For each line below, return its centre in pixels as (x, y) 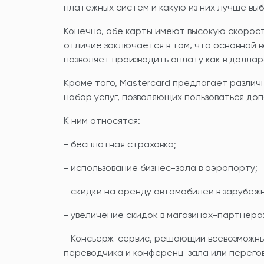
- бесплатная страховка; (120, 145)
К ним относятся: (102, 121)
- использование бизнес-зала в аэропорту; (161, 168)
